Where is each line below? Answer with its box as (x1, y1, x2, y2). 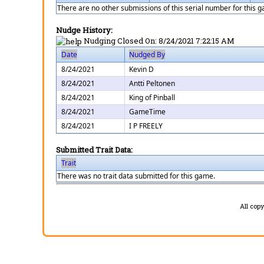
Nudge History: (56, 24, 113, 35)
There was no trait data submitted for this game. (57, 171, 215, 181)
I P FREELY (129, 121, 163, 131)
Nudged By (129, 49, 165, 60)
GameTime (129, 107, 166, 117)
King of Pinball (129, 93, 175, 103)
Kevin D (129, 64, 154, 75)
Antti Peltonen (129, 78, 175, 89)
